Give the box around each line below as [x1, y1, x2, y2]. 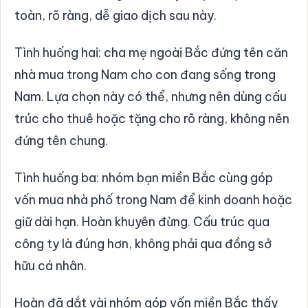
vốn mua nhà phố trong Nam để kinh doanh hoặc [14, 191, 292, 208]
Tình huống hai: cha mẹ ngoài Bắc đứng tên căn [14, 44, 288, 60]
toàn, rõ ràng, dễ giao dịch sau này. [14, 7, 217, 23]
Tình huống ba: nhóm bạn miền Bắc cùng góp [14, 169, 273, 186]
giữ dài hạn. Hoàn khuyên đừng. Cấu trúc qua [14, 213, 269, 230]
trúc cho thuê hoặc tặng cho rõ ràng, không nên [14, 110, 289, 126]
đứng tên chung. [14, 132, 108, 148]
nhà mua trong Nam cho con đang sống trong [14, 66, 276, 82]
